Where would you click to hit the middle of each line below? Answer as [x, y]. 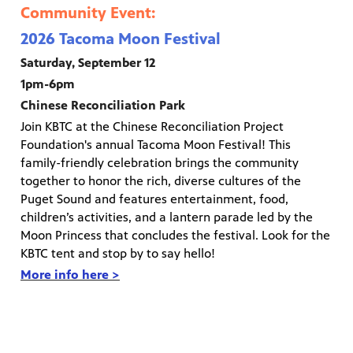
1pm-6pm [48, 84]
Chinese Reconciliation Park [103, 105]
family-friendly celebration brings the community [160, 162]
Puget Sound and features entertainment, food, [154, 199]
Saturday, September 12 [88, 62]
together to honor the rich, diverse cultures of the [161, 180]
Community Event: [88, 13]
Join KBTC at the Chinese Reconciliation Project [152, 126]
